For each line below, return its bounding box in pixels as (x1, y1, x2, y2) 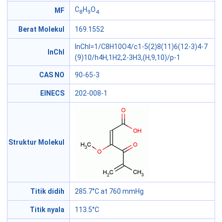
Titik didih (30, 187, 64, 196)
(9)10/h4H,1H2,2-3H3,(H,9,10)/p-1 (75, 54, 180, 62)
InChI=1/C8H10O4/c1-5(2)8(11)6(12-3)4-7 (75, 43, 208, 51)
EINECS (40, 89, 64, 98)
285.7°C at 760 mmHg (75, 187, 144, 196)
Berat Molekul (18, 25, 64, 34)
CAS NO (39, 71, 64, 79)
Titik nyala (30, 206, 64, 214)
